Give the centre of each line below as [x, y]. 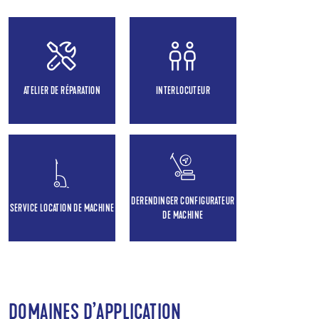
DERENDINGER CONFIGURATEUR [183, 202]
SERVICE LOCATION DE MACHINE [62, 209]
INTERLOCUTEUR [183, 91]
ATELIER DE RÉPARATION [62, 91]
